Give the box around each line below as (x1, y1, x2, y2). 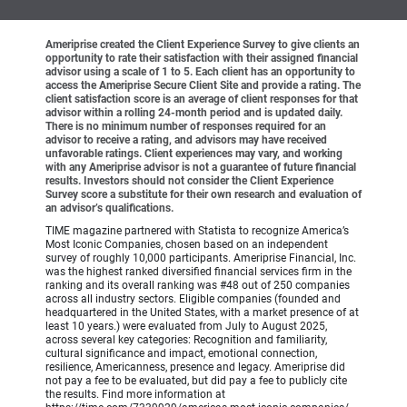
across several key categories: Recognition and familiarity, (45, 333, 327, 346)
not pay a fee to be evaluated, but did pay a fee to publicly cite (45, 373, 347, 387)
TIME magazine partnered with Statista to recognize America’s (45, 223, 349, 237)
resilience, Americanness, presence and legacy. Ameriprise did (45, 360, 345, 373)
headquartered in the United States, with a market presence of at (45, 305, 359, 319)
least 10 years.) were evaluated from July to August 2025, (45, 319, 327, 333)
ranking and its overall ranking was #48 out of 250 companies (45, 278, 350, 292)
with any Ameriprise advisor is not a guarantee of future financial (45, 160, 356, 174)
